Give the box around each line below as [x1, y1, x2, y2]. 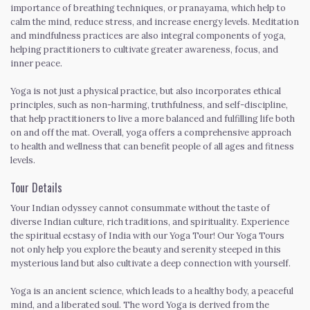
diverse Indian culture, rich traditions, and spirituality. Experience [10, 215, 289, 228]
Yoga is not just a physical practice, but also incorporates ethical [10, 84, 281, 97]
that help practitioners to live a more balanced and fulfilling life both [10, 112, 295, 125]
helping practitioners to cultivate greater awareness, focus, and [10, 43, 278, 55]
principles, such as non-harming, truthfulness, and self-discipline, [10, 98, 288, 111]
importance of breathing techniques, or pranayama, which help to [10, 1, 286, 14]
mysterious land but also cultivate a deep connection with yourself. [10, 257, 291, 269]
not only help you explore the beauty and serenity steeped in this [10, 243, 281, 255]
